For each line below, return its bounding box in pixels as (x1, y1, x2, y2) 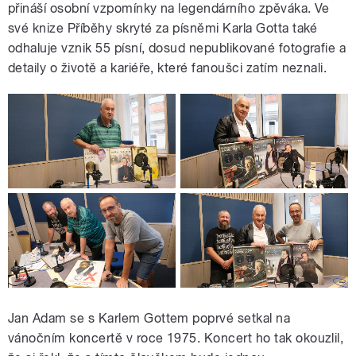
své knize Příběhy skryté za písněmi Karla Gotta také (8, 21, 318, 37)
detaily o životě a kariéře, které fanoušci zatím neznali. (8, 60, 327, 76)
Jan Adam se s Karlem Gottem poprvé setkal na (8, 311, 291, 327)
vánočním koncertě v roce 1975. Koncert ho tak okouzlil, (8, 331, 344, 346)
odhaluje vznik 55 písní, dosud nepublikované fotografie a (8, 41, 346, 56)
